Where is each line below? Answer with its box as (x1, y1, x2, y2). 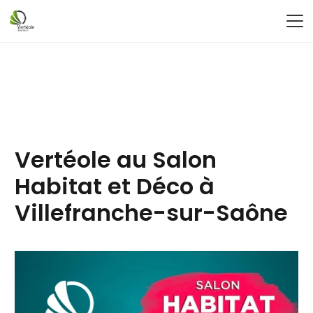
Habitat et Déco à (15, 170, 214, 202)
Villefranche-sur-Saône (15, 196, 288, 228)
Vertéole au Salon (15, 143, 217, 175)
